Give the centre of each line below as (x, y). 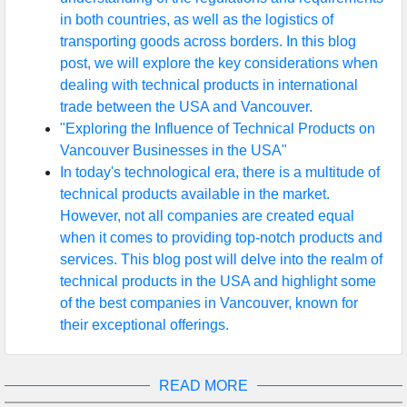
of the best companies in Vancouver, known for (209, 303)
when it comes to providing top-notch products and (221, 237)
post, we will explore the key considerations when (219, 63)
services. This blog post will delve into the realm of (221, 259)
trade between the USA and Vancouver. (186, 106)
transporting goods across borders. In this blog (208, 41)
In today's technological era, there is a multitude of (220, 172)
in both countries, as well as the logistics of (197, 19)
